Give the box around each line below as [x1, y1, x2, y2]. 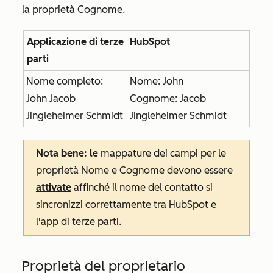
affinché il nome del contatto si [71, 182, 213, 193]
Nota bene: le [35, 147, 98, 159]
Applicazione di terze [26, 36, 124, 48]
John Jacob [26, 93, 76, 104]
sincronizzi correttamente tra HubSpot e [35, 199, 216, 210]
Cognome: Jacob [129, 93, 206, 104]
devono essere [166, 165, 233, 176]
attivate [35, 182, 71, 193]
